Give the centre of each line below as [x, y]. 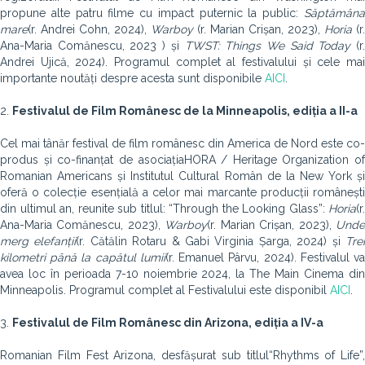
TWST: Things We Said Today [268, 46]
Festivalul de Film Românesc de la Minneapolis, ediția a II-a [185, 111]
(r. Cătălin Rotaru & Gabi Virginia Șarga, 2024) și [208, 241]
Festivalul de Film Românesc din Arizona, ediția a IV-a [168, 323]
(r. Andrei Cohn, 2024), [89, 29]
